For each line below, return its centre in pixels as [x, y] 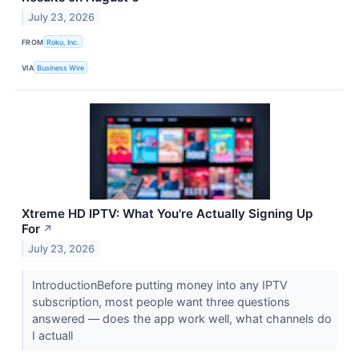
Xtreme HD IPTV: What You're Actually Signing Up [167, 214]
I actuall [54, 336]
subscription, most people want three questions [161, 302]
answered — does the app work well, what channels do [182, 319]
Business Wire [61, 67]
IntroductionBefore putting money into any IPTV [159, 285]
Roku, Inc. [63, 42]
